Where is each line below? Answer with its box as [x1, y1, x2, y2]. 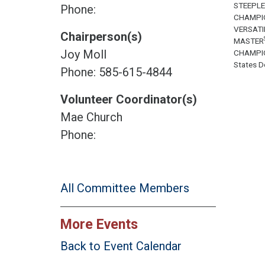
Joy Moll [60, 47, 106, 62]
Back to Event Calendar [60, 238, 182, 253]
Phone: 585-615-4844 [60, 64, 172, 79]
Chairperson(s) [60, 29, 142, 44]
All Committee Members [60, 180, 189, 195]
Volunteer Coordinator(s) [60, 92, 197, 106]
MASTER [233, 35, 264, 46]
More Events [60, 215, 138, 232]
